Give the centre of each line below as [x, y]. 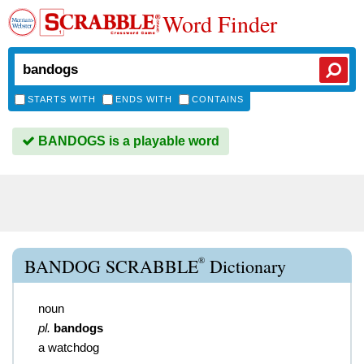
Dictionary [245, 266]
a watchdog [69, 347]
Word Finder [220, 24]
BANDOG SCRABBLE [111, 266]
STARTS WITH [62, 99]
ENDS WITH [144, 99]
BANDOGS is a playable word [127, 141]
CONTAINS [218, 99]
